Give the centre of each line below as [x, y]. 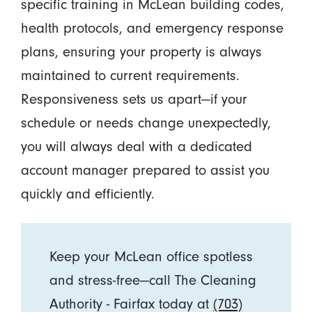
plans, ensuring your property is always [141, 52]
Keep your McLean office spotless [151, 257]
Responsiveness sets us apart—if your [134, 99]
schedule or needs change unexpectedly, [146, 123]
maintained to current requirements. [130, 76]
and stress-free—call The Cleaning [153, 280]
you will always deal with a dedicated [136, 147]
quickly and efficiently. [87, 194]
